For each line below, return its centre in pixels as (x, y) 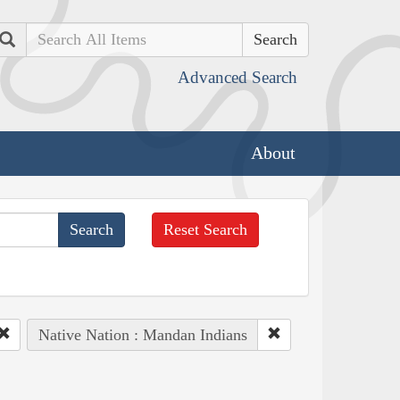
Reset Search (206, 229)
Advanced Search (237, 77)
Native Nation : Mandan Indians (142, 334)
